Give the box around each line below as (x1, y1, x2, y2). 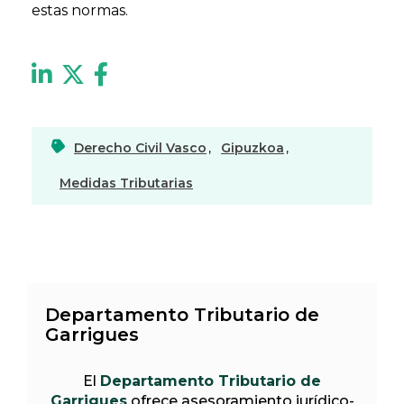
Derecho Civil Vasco (74, 139, 207, 156)
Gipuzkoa (221, 139, 284, 156)
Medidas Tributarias (60, 174, 193, 191)
